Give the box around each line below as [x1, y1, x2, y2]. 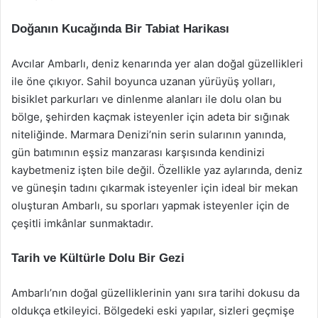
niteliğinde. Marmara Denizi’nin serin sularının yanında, [11, 128, 286, 141]
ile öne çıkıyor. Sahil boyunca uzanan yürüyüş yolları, [11, 75, 275, 88]
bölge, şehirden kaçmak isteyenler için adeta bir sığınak [11, 110, 290, 124]
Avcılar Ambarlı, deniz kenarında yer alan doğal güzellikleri [11, 57, 303, 70]
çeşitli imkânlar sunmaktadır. [11, 216, 153, 230]
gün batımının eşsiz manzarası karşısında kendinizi [11, 146, 265, 159]
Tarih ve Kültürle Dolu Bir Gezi [11, 251, 185, 265]
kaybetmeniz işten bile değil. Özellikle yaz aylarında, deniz [11, 163, 302, 177]
